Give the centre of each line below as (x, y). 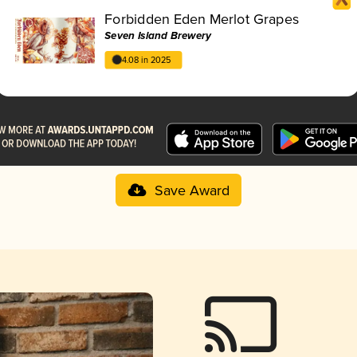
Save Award (192, 191)
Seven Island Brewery (158, 36)
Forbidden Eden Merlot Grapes (202, 20)
